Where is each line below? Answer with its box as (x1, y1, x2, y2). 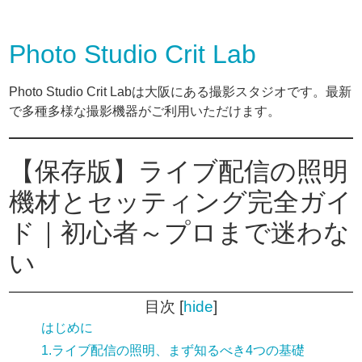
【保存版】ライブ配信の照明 (9, 157, 349, 186)
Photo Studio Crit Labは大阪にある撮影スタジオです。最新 (9, 85, 352, 99)
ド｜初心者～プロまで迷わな (9, 218, 351, 247)
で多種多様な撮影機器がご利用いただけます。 (9, 104, 281, 118)
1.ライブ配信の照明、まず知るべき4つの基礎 (41, 343, 305, 358)
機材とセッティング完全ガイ (9, 187, 353, 217)
